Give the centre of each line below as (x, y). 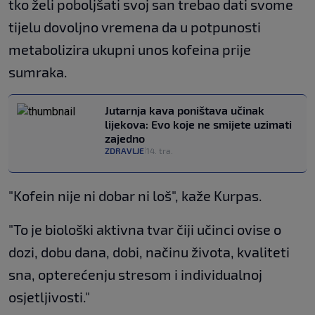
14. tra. (160, 151)
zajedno (125, 139)
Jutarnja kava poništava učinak (185, 110)
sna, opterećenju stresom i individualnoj (135, 275)
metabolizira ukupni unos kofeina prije (130, 50)
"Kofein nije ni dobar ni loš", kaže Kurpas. (135, 196)
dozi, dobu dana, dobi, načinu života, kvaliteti (149, 252)
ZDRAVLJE (124, 151)
